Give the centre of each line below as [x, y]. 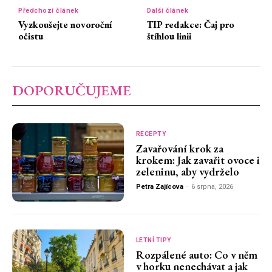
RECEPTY [151, 134]
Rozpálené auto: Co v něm [196, 254]
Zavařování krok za [179, 149]
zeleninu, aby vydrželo [187, 172]
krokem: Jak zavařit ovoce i [198, 160]
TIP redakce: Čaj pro [191, 25]
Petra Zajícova [159, 187]
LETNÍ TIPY [153, 240]
